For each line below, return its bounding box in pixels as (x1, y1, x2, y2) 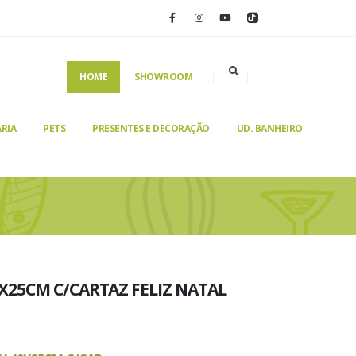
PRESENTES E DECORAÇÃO (92, 122, 210, 135)
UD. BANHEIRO (236, 122, 303, 135)
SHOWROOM (134, 69, 192, 83)
